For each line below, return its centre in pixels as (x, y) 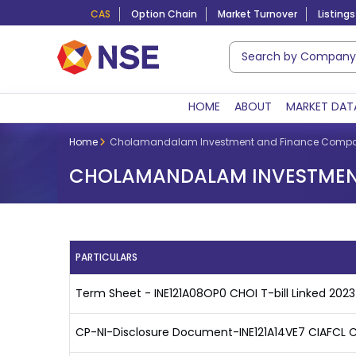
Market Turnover (257, 14)
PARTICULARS (106, 257)
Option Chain (164, 14)
